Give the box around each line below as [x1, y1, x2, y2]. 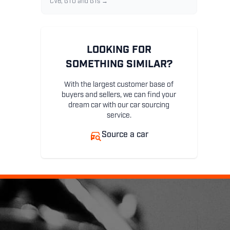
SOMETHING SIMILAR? [65, 60, 172, 70]
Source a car [102, 131, 149, 140]
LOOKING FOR [86, 45, 151, 56]
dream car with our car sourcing [68, 102, 170, 110]
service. [106, 112, 131, 120]
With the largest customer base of [64, 81, 174, 89]
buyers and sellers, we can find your [62, 91, 177, 100]
